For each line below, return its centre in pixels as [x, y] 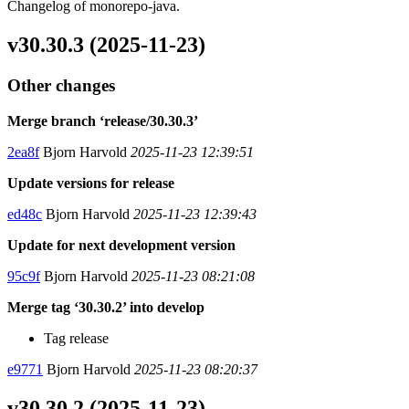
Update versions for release [91, 183]
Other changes [61, 85]
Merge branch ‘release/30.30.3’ [103, 121]
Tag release [76, 338]
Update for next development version [121, 245]
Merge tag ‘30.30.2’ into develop [106, 307]
